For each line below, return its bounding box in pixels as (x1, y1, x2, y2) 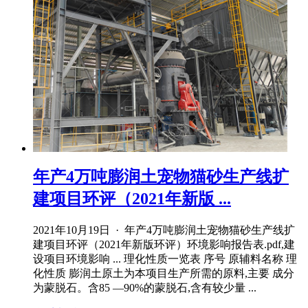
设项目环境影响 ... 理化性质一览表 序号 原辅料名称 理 (33, 252, 297, 265)
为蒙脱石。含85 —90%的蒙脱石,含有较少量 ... (33, 281, 256, 294)
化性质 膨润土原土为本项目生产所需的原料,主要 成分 (33, 267, 294, 279)
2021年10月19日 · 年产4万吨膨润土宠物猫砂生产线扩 (33, 223, 295, 236)
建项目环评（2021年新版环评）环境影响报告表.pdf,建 (33, 238, 295, 250)
